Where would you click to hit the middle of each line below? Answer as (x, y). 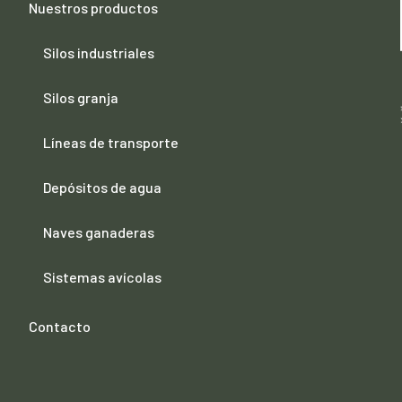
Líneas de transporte (111, 143)
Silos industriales (99, 53)
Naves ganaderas (99, 232)
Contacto (60, 327)
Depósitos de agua (103, 188)
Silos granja (81, 98)
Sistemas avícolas (103, 277)
